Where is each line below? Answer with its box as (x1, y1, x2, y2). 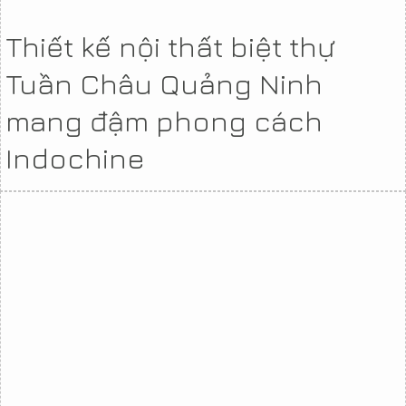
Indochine (5, 140, 145, 175)
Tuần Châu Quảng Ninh (5, 65, 323, 101)
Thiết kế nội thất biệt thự (5, 28, 335, 63)
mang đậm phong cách (5, 102, 323, 138)
